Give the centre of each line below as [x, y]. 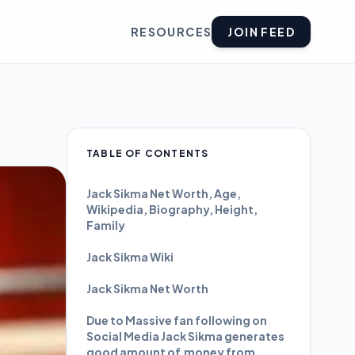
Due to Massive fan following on [177, 320]
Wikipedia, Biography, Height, [172, 209]
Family [106, 225]
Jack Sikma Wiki [130, 257]
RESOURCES [171, 32]
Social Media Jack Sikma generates [185, 336]
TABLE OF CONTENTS [148, 153]
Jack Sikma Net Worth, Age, [164, 193]
